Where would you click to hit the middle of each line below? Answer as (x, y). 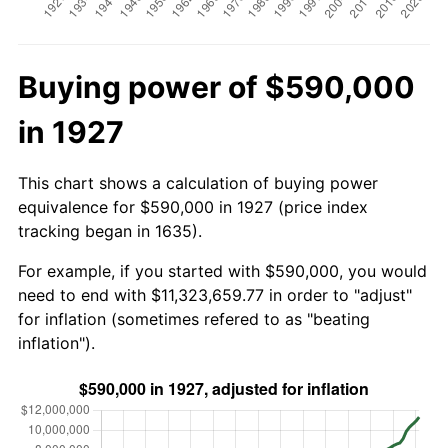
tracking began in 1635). (110, 230)
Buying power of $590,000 (216, 86)
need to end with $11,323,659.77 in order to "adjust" (215, 294)
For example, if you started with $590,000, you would (222, 270)
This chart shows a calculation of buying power (198, 182)
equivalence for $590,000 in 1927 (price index (193, 206)
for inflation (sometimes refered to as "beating (194, 318)
